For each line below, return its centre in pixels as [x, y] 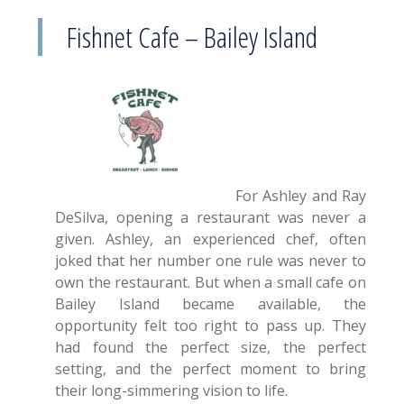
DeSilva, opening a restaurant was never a [211, 217]
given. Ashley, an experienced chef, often [211, 239]
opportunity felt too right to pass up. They [211, 325]
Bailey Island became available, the [211, 303]
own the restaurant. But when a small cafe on [211, 282]
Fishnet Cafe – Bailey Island [193, 37]
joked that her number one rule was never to [211, 260]
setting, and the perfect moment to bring [211, 368]
